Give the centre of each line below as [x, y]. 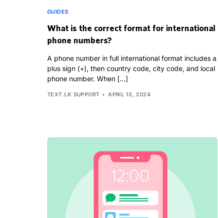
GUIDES [58, 12]
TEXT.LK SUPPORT [73, 94]
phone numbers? [80, 40]
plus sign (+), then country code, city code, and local [131, 69]
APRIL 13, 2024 [129, 94]
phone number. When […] [88, 79]
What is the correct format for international [131, 28]
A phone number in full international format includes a [132, 58]
